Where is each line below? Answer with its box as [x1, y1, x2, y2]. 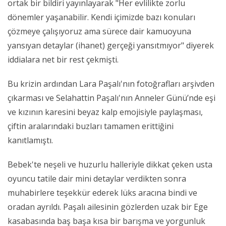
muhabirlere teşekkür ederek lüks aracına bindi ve [8, 187, 197, 199]
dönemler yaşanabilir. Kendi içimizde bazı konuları [8, 12, 195, 23]
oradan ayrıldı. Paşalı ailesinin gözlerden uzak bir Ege [8, 201, 208, 213]
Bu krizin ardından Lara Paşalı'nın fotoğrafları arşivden [8, 78, 214, 90]
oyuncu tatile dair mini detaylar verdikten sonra [8, 173, 186, 185]
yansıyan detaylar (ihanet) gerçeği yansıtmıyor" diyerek [8, 40, 214, 51]
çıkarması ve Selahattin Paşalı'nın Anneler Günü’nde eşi [8, 92, 215, 104]
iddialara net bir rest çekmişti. [8, 54, 119, 66]
